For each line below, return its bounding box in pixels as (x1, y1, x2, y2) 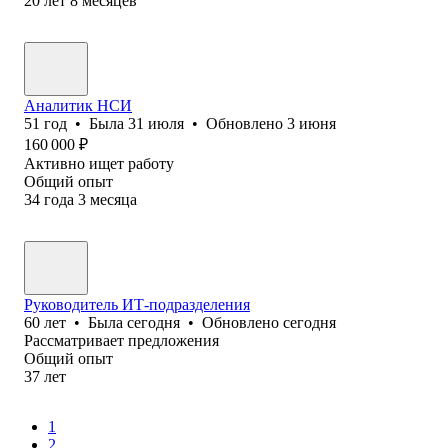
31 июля (128, 114, 184, 132)
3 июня (287, 114, 336, 132)
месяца (90, 190, 137, 208)
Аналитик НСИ (24, 96, 132, 114)
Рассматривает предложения (24, 331, 219, 349)
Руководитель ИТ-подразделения (24, 295, 250, 313)
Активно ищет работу (24, 154, 174, 172)
